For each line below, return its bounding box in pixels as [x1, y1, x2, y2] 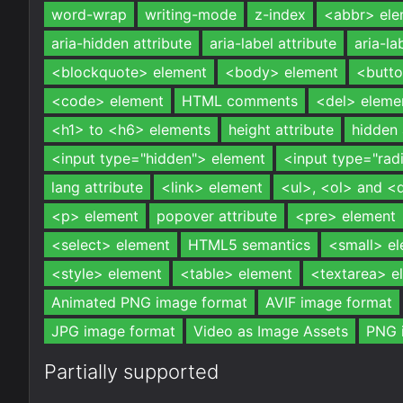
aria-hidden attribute [51, 34, 192, 52]
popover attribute [157, 207, 277, 225]
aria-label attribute [210, 34, 336, 52]
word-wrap [51, 5, 127, 23]
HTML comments [182, 92, 298, 110]
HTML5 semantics [188, 236, 310, 254]
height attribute [228, 121, 334, 139]
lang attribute [51, 178, 143, 196]
